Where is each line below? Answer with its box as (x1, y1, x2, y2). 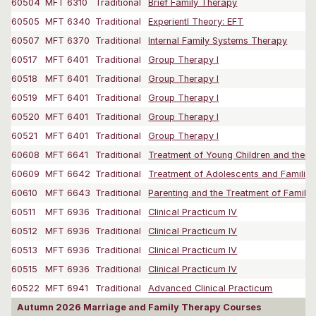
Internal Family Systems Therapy (148, 35, 288, 47)
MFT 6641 (45, 150, 89, 161)
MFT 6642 (45, 169, 91, 180)
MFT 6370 (45, 35, 90, 47)
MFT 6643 (45, 188, 91, 199)
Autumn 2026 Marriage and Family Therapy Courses (17, 302, 261, 313)
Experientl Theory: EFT (148, 16, 244, 28)
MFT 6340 (45, 16, 91, 28)
